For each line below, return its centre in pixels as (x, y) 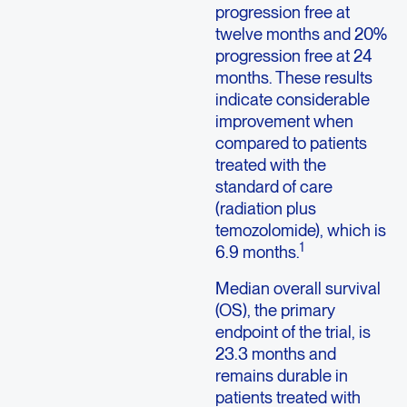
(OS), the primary (275, 309)
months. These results (293, 77)
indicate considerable (292, 99)
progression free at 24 (293, 55)
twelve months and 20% (301, 33)
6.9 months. (257, 251)
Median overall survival (298, 288)
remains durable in (281, 375)
